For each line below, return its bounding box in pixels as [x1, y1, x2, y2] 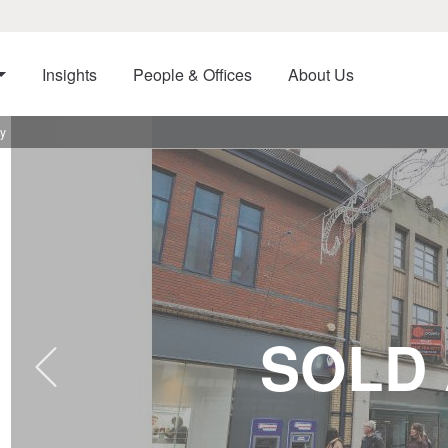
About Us [287, 63, 354, 86]
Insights [41, 63, 97, 86]
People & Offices [132, 63, 252, 86]
